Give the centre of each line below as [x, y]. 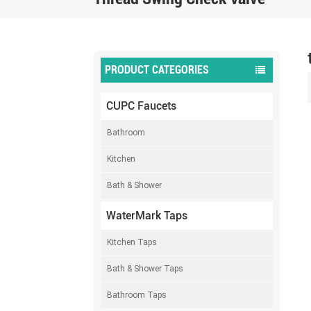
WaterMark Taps [146, 215]
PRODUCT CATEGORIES [157, 70]
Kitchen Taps [132, 242]
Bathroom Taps [137, 295]
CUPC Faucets [141, 106]
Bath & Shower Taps [145, 268]
